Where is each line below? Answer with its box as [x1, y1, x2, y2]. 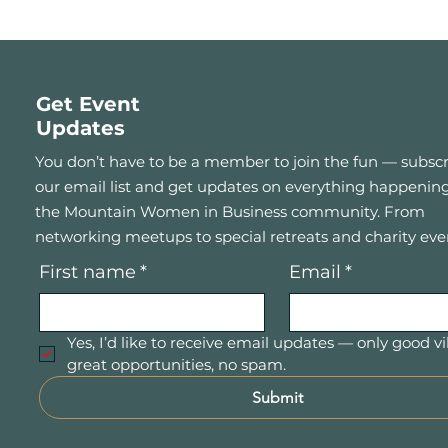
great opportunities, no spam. [67, 355, 287, 374]
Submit [251, 388, 303, 407]
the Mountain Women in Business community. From [35, 202, 426, 221]
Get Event [36, 92, 141, 116]
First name [39, 261, 137, 283]
